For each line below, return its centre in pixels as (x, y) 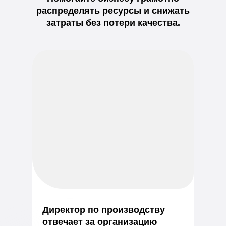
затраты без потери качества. (113, 23)
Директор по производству (104, 210)
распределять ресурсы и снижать (113, 11)
